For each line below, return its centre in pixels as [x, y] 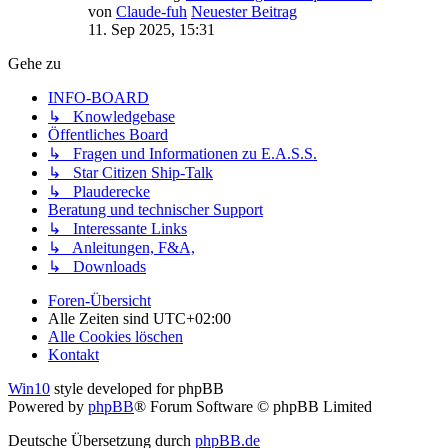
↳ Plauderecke [99, 191]
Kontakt [73, 354]
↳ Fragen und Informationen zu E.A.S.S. [182, 153]
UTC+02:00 [192, 318]
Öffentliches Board [108, 134]
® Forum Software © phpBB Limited [253, 406]
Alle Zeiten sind [100, 318]
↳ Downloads [97, 266]
